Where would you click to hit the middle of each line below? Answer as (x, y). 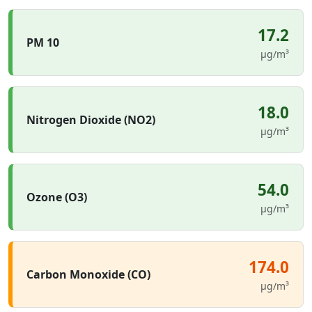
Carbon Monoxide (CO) (88, 274)
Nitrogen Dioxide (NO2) (91, 120)
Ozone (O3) (57, 197)
